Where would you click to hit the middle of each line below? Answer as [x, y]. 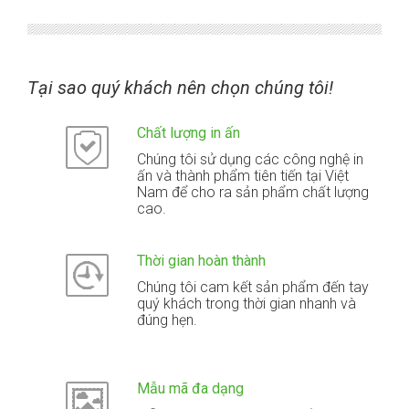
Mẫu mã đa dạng [191, 389]
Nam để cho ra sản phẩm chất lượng [253, 193]
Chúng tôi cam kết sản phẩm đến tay [253, 288]
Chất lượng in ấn [189, 133]
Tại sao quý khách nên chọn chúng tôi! [180, 88]
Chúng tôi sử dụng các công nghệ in [251, 160]
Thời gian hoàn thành [202, 261]
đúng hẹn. [168, 320]
